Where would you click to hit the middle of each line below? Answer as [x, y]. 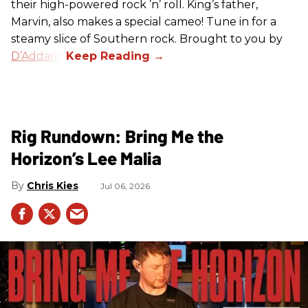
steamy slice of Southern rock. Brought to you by [147, 38]
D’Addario [37, 56]
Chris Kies [53, 185]
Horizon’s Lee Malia [86, 157]
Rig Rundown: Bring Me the [117, 135]
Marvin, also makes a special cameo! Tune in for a [144, 21]
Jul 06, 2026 [125, 186]
